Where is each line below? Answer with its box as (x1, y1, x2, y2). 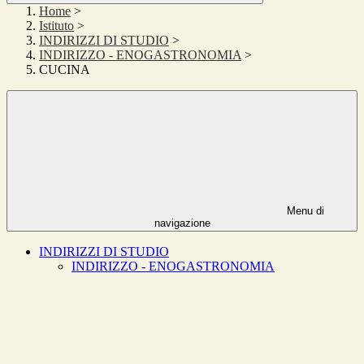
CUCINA (39, 63, 90, 77)
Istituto (39, 19, 74, 33)
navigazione (154, 217, 210, 230)
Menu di (284, 205, 324, 218)
